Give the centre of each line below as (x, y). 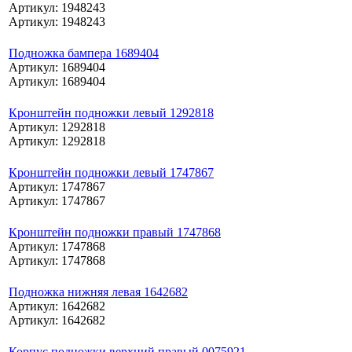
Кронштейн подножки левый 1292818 (111, 112)
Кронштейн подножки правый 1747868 (115, 232)
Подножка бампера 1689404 (84, 53)
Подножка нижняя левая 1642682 (98, 291)
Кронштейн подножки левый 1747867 (111, 172)
